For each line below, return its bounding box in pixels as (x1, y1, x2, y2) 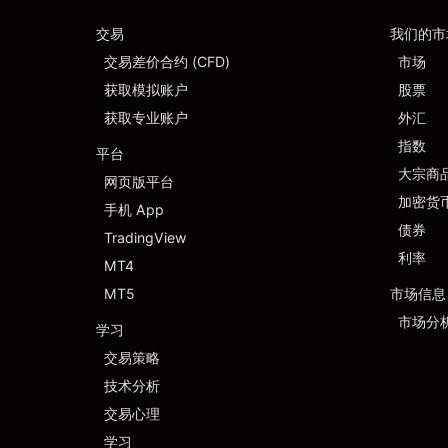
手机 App (104, 201, 164, 218)
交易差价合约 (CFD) (104, 53, 230, 70)
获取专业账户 (104, 109, 188, 126)
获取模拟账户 (104, 81, 188, 98)
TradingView (104, 229, 186, 246)
